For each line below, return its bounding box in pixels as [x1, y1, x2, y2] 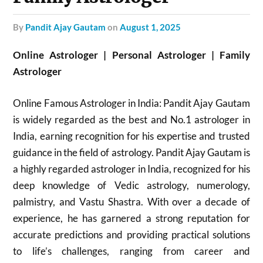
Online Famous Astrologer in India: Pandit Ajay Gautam [13, 96, 250, 109]
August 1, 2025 [120, 22, 181, 32]
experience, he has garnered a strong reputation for [13, 211, 250, 224]
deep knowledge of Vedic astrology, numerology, [13, 178, 250, 191]
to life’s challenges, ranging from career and [13, 244, 250, 257]
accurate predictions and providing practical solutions [13, 228, 250, 241]
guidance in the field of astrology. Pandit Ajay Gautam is [13, 146, 250, 159]
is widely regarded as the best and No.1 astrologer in [13, 113, 250, 126]
